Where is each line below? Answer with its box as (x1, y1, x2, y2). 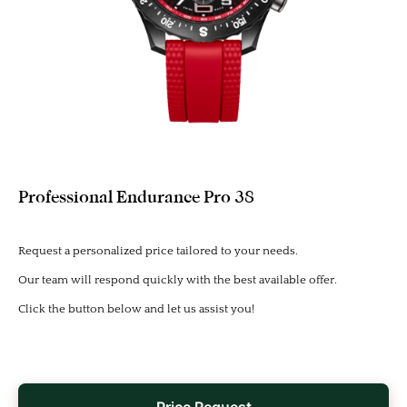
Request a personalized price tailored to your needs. (18, 244, 298, 258)
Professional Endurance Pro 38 (18, 186, 254, 208)
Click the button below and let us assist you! (18, 303, 254, 316)
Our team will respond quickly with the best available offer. (18, 273, 337, 287)
